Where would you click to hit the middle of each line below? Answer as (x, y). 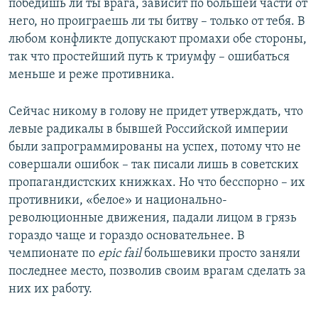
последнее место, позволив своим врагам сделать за (157, 271)
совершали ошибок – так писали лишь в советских (154, 165)
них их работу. (50, 289)
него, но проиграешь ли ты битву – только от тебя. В (157, 21)
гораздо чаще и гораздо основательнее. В (126, 236)
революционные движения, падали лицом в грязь (153, 218)
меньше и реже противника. (92, 75)
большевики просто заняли (221, 253)
